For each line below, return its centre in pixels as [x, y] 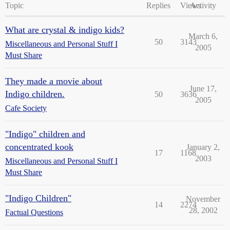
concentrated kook [39, 147]
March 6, [203, 36]
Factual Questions [34, 212]
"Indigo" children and [45, 134]
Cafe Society [26, 108]
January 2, [203, 147]
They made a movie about [54, 81]
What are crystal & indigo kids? [65, 30]
